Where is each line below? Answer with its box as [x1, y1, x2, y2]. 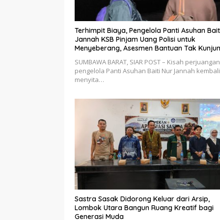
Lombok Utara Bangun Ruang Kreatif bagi [75, 203, 214, 213]
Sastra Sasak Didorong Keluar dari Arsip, [75, 194, 210, 204]
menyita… [75, 75, 104, 84]
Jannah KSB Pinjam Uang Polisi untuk [75, 35, 195, 44]
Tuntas [75, 53, 96, 62]
